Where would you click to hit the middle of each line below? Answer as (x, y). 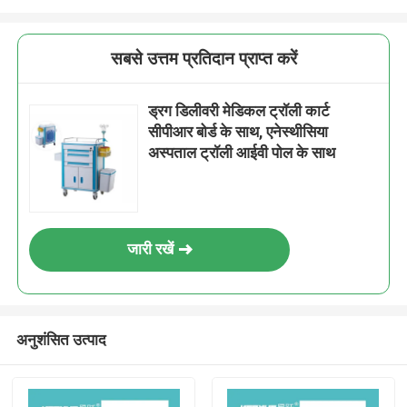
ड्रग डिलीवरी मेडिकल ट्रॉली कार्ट (239, 111)
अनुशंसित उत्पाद (61, 339)
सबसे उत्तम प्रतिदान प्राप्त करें (203, 59)
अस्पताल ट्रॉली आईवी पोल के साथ (242, 153)
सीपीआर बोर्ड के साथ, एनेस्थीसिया (238, 132)
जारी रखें (150, 249)
